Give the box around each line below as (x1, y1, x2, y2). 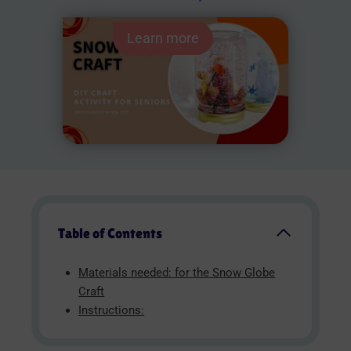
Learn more (127, 29, 199, 46)
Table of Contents (58, 224, 162, 241)
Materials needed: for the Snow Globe (78, 265, 276, 280)
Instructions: (78, 302, 145, 317)
